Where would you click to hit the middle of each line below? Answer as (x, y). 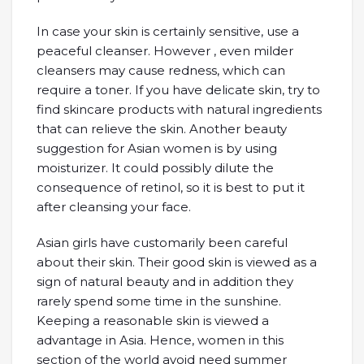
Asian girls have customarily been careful (162, 243)
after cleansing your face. (114, 207)
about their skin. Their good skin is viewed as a (177, 262)
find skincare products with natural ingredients (179, 109)
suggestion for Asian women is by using (157, 148)
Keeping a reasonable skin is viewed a (153, 321)
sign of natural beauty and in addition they (165, 282)
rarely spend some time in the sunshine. (159, 301)
